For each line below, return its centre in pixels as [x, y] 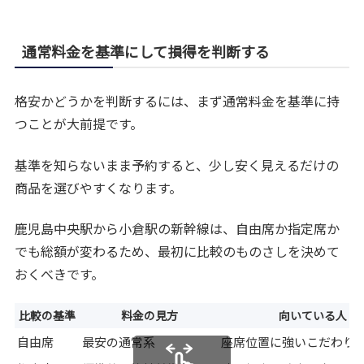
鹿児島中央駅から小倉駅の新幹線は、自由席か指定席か [178, 228]
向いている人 [312, 316]
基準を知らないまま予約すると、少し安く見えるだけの [177, 165]
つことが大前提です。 [79, 124]
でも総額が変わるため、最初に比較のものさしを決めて [178, 251]
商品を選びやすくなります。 [99, 187]
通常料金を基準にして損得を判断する [146, 52]
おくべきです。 [60, 273]
